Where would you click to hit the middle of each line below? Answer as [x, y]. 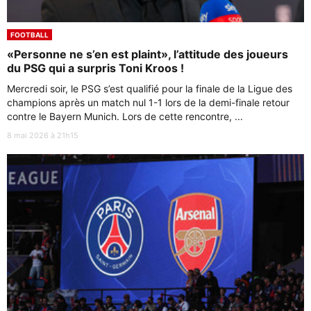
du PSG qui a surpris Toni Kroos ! [95, 68]
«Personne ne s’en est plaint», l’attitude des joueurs [148, 54]
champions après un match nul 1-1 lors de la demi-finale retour [148, 103]
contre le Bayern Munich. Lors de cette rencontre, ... [125, 117]
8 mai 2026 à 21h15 [43, 136]
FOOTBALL [30, 35]
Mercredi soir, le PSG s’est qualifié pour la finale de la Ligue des [150, 89]
